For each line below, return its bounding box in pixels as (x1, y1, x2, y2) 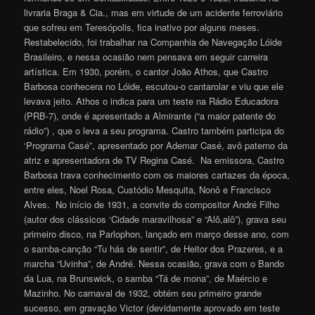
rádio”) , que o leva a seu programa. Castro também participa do (24, 124, 285, 138)
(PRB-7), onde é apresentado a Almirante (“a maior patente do (24, 109, 276, 123)
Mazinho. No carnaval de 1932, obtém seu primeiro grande (24, 286, 262, 300)
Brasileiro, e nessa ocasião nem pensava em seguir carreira (24, 50, 269, 64)
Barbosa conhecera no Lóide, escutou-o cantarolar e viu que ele (24, 79, 284, 94)
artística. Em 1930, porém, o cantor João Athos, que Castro (24, 65, 269, 79)
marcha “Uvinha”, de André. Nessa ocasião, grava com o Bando (24, 257, 285, 271)
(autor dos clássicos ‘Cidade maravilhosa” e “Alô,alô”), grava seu (24, 212, 287, 226)
